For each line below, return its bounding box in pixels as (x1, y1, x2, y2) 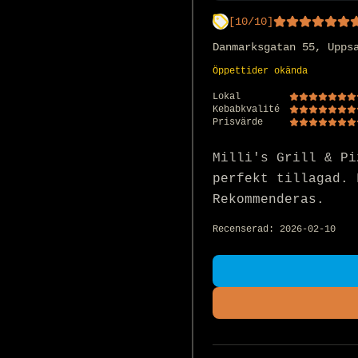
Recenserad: (213, 223, 280, 235)
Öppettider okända (213, 65, 308, 77)
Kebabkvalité (213, 103, 280, 115)
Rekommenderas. (213, 192, 324, 207)
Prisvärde (213, 116, 263, 128)
